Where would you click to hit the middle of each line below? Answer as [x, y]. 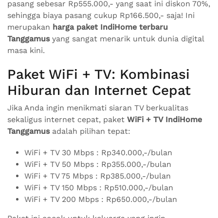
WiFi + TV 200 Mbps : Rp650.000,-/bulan [101, 199]
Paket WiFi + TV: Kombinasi [99, 74]
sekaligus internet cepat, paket [67, 119]
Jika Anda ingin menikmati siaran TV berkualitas [98, 108]
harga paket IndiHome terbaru [110, 27]
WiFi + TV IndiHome [164, 119]
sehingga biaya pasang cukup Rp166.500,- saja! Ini [101, 15]
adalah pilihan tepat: [90, 131]
